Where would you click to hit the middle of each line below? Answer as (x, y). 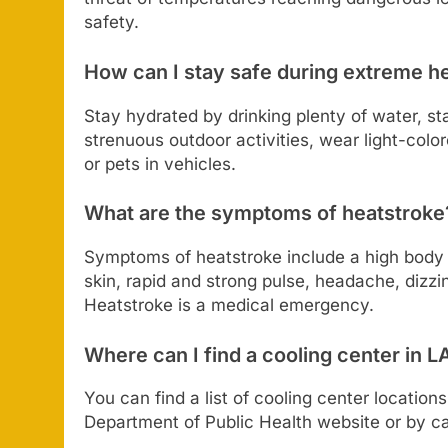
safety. (111, 22)
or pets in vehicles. (160, 163)
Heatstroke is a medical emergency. (229, 305)
